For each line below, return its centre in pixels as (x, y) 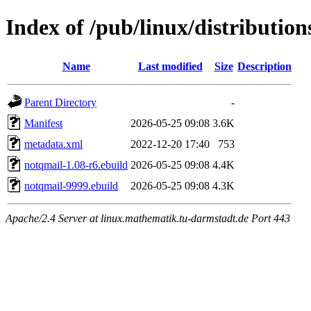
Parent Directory (60, 102)
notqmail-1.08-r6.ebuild (76, 165)
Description (264, 66)
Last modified (170, 66)
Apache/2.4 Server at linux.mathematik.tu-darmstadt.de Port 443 (148, 218)
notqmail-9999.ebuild (71, 185)
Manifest (43, 123)
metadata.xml (53, 144)
